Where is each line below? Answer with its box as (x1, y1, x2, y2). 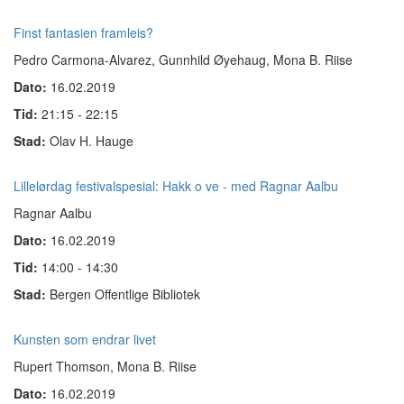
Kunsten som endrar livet (14, 330, 156, 348)
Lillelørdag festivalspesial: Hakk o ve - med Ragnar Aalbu (14, 177, 338, 195)
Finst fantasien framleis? (14, 23, 153, 41)
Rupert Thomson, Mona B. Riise (14, 357, 197, 375)
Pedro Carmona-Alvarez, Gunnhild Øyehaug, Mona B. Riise (14, 50, 353, 69)
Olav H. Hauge (50, 132, 133, 150)
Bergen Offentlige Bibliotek (50, 285, 200, 303)
